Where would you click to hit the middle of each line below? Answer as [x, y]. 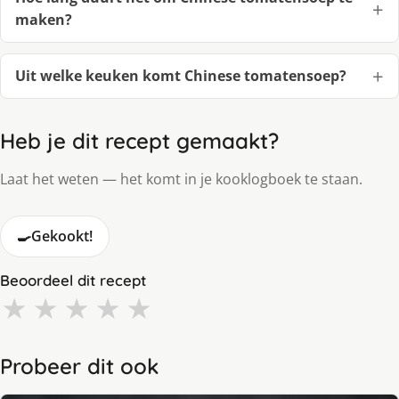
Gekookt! [62, 236]
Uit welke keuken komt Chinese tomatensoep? [181, 75]
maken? [44, 19]
